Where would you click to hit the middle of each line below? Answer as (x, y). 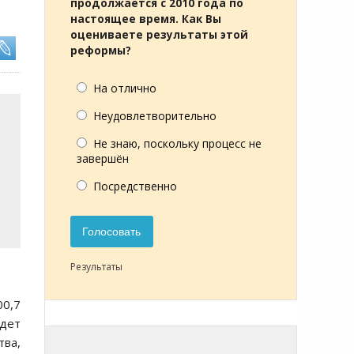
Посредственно (135, 186)
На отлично (125, 88)
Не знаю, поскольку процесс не (177, 143)
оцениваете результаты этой (159, 35)
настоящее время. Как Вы (146, 19)
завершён (103, 158)
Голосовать (112, 232)
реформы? (101, 51)
